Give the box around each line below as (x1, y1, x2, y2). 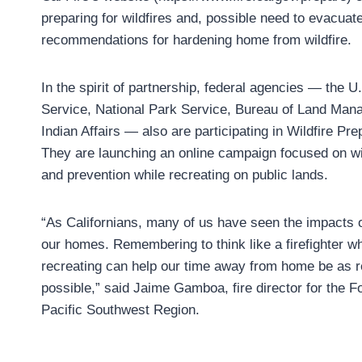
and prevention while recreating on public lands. (41, 167, 328, 183)
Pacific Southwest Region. (41, 302, 200, 318)
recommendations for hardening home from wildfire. (41, 32, 351, 48)
